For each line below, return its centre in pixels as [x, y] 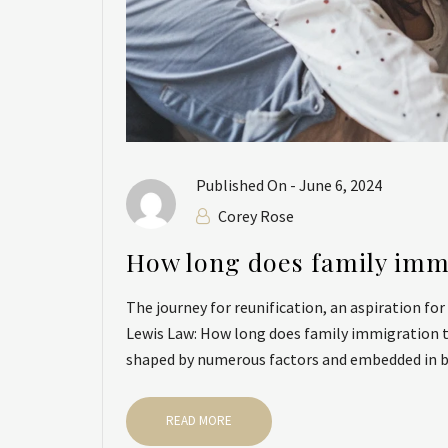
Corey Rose [256, 215]
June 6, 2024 [340, 184]
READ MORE [199, 420]
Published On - [247, 184]
